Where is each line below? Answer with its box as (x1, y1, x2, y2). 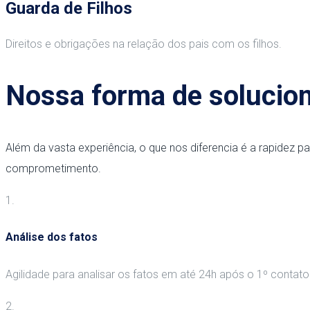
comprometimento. (6, 161, 101, 175)
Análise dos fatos (6, 230, 98, 244)
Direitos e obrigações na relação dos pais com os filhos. (6, 37, 282, 51)
